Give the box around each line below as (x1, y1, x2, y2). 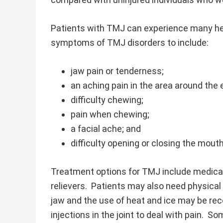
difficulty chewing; (71, 95, 143, 105)
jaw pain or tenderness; (71, 66, 164, 76)
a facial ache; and (71, 123, 141, 134)
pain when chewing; (71, 109, 149, 119)
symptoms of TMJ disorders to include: (51, 37, 209, 48)
